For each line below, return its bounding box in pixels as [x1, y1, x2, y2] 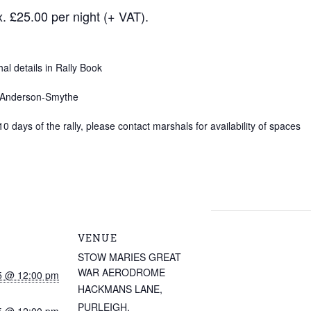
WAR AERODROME [78, 265, 165, 279]
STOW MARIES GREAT [78, 250, 181, 264]
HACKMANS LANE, [78, 282, 162, 296]
